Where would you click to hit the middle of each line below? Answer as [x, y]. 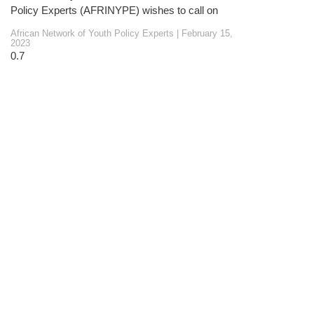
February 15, [206, 34]
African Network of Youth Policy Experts [94, 34]
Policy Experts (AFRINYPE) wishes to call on [114, 11]
